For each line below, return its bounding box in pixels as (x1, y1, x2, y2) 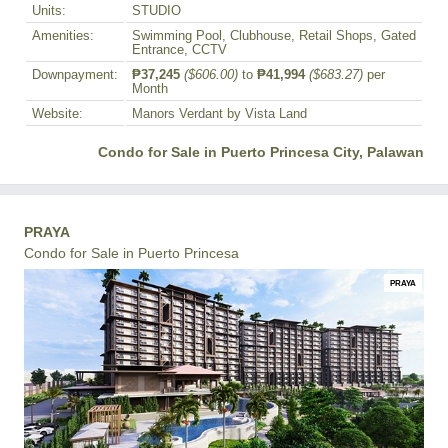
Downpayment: (32, 68, 118, 82)
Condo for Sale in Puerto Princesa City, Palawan (98, 144, 424, 160)
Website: (32, 107, 83, 121)
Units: (32, 4, 66, 18)
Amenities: (32, 29, 94, 43)
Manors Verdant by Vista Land (132, 107, 307, 121)
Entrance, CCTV (132, 43, 227, 57)
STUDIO (132, 4, 181, 18)
